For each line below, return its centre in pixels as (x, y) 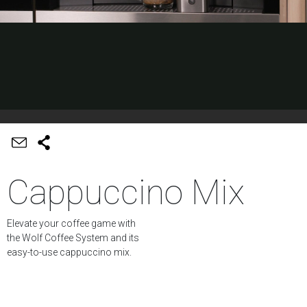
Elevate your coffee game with (71, 224)
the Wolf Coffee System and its (73, 238)
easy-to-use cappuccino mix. (69, 253)
